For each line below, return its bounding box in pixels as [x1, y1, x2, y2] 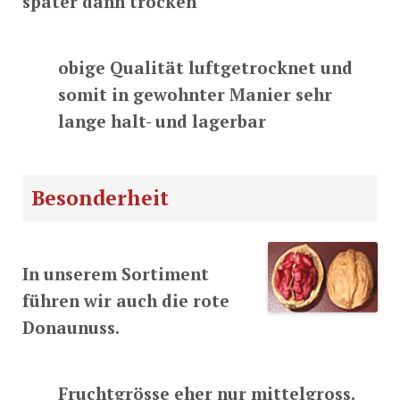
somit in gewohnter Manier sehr [58, 83, 332, 106]
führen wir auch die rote [22, 289, 229, 312]
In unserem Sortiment [22, 262, 209, 286]
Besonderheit [31, 183, 169, 212]
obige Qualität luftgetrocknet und [58, 56, 353, 79]
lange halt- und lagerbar [58, 110, 266, 133]
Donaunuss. [22, 316, 120, 339]
